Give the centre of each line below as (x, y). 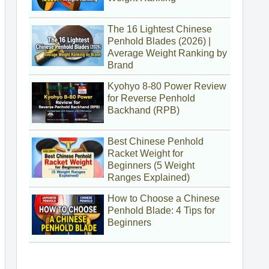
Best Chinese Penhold (156, 141)
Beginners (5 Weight (151, 165)
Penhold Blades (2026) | (159, 41)
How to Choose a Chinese (164, 198)
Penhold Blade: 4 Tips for (161, 210)
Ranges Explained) (149, 177)
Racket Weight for (145, 153)
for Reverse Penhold (151, 98)
